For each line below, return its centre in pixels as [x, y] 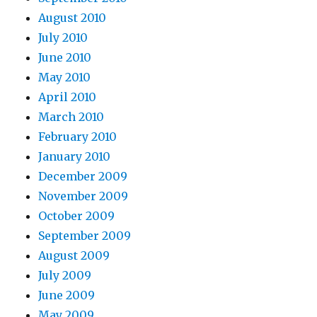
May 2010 [65, 77]
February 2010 [78, 136]
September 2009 [85, 235]
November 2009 [83, 196]
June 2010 [65, 57]
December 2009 [83, 176]
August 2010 [73, 17]
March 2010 [71, 116]
